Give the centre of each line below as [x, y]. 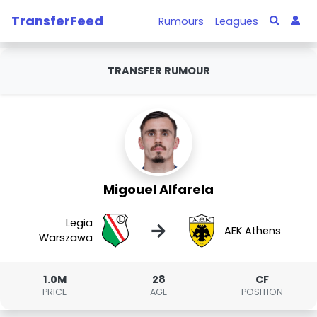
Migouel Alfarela [158, 189]
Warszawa [66, 238]
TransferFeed [57, 21]
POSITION [263, 292]
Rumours [181, 21]
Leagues [237, 21]
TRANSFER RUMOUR [158, 71]
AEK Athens [252, 230]
